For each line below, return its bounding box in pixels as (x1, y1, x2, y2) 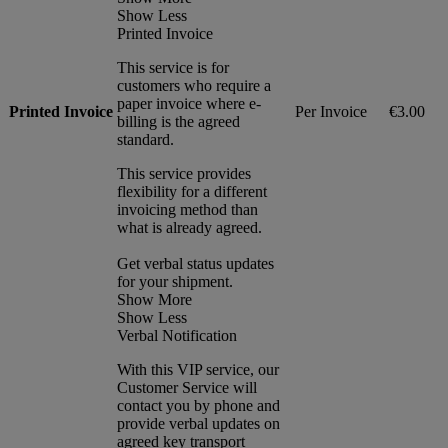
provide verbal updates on (117, 414, 280, 432)
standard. (117, 130, 174, 148)
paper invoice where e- (117, 94, 261, 112)
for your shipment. (117, 272, 233, 290)
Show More (117, 290, 192, 308)
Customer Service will (117, 378, 257, 396)
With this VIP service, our (117, 360, 279, 378)
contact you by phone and (117, 396, 280, 414)
